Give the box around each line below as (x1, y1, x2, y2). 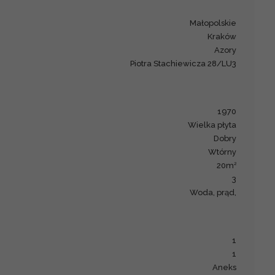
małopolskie (196, 18, 237, 28)
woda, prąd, (198, 187, 237, 197)
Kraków (212, 31, 237, 41)
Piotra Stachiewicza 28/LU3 (134, 58, 237, 68)
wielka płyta (196, 120, 237, 130)
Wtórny (217, 147, 237, 157)
